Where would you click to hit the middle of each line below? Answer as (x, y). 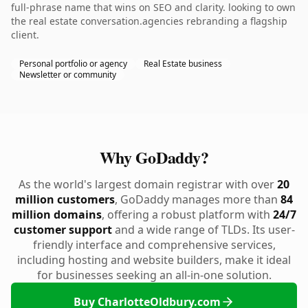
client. (25, 35)
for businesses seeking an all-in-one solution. (154, 275)
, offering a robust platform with (187, 214)
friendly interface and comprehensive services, (154, 245)
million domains (57, 214)
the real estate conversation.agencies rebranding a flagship (149, 21)
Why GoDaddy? (154, 157)
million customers (65, 199)
